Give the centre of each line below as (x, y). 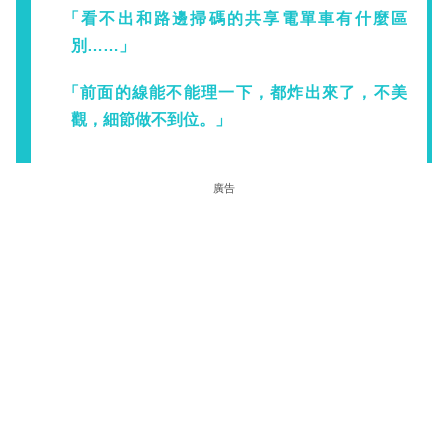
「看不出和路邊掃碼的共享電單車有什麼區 (234, 19)
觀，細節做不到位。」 (151, 120)
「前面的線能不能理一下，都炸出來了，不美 (234, 93)
